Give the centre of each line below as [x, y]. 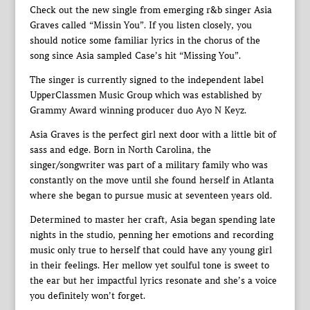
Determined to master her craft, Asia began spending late [152, 219]
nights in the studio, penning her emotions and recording [151, 235]
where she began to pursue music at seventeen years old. [151, 195]
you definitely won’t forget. [87, 295]
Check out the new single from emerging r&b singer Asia [151, 10]
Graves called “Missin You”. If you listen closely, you [140, 25]
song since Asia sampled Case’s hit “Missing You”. [135, 55]
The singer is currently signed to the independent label [146, 80]
